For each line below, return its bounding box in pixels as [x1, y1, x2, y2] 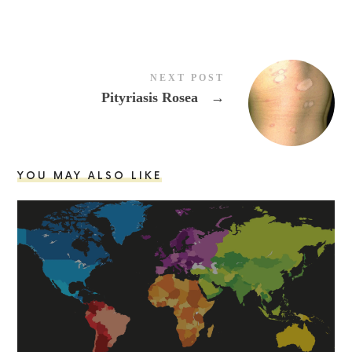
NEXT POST [149, 71, 225, 83]
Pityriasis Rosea [101, 89, 202, 105]
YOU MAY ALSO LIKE [17, 169, 163, 182]
